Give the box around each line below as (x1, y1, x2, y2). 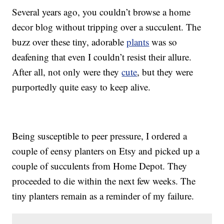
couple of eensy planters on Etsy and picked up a (12, 144, 200, 157)
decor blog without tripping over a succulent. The (12, 20, 201, 33)
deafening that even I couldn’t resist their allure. (12, 50, 192, 63)
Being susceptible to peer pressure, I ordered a (12, 129, 187, 142)
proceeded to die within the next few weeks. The (12, 174, 196, 187)
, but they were (137, 65, 193, 78)
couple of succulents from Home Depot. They (12, 159, 187, 172)
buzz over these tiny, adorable (12, 35, 127, 48)
